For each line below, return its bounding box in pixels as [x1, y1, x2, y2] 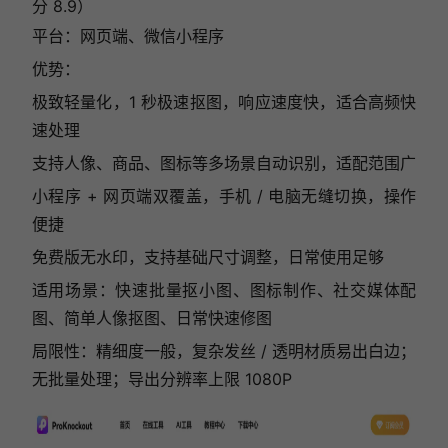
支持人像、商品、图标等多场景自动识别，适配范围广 [31, 152, 416, 173]
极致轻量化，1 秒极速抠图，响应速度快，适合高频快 [31, 91, 417, 112]
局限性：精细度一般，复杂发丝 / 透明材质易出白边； [31, 340, 417, 361]
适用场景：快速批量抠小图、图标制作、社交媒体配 [31, 279, 417, 300]
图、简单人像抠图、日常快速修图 [31, 307, 272, 328]
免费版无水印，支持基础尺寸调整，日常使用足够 [31, 246, 384, 267]
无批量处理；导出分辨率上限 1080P [31, 368, 292, 389]
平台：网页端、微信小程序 [31, 25, 224, 46]
